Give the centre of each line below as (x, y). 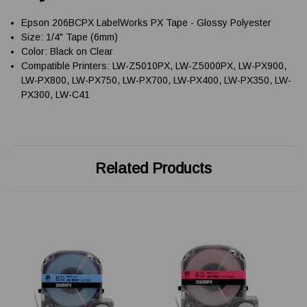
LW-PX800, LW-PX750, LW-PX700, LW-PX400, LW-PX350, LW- (157, 80)
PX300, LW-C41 (56, 94)
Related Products (153, 168)
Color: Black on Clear (67, 51)
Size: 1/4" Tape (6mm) (70, 37)
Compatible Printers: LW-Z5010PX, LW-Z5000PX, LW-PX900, (154, 65)
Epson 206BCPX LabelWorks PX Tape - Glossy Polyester (147, 22)
